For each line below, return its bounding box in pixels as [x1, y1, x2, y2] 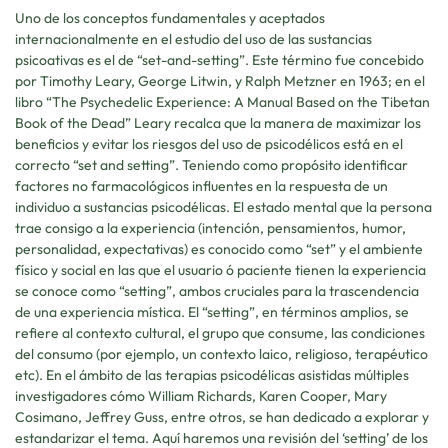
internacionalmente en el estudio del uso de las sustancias [15, 29, 372, 48]
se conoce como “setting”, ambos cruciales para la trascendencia [15, 281, 419, 300]
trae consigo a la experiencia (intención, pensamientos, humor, [15, 218, 406, 237]
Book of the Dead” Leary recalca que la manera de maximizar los [15, 113, 421, 132]
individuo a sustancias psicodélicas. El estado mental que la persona [15, 197, 432, 216]
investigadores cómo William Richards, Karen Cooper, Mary [15, 386, 387, 405]
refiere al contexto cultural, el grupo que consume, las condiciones [15, 323, 425, 342]
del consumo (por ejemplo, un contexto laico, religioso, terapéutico [15, 344, 428, 363]
